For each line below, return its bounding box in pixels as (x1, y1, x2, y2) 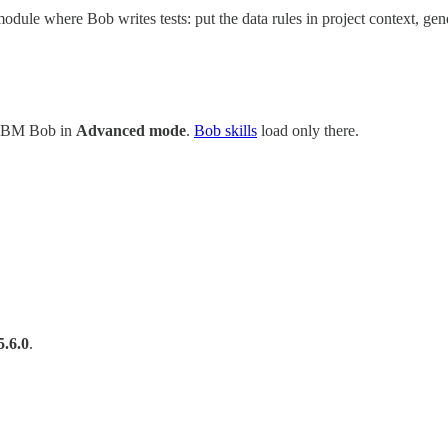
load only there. (257, 122, 359, 140)
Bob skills (194, 122, 257, 140)
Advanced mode (76, 122, 186, 140)
